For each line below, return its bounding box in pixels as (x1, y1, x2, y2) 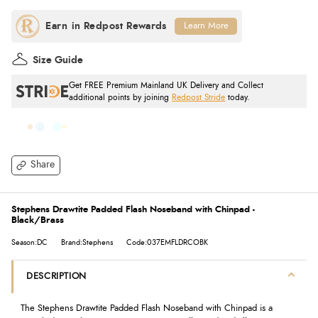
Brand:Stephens (61, 238, 113, 246)
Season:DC (11, 238, 48, 246)
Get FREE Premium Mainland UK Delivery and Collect (69, 81, 264, 89)
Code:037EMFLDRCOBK (126, 238, 208, 246)
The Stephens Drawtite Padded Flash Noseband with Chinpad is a (20, 304, 273, 314)
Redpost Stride (172, 93, 226, 102)
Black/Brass (11, 216, 64, 225)
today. (225, 93, 251, 102)
